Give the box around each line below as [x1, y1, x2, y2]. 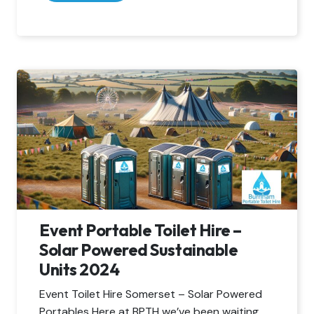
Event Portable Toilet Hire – [39, 220, 242, 241]
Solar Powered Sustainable [39, 240, 238, 261]
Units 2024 [39, 259, 120, 280]
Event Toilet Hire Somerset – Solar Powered [39, 287, 262, 302]
